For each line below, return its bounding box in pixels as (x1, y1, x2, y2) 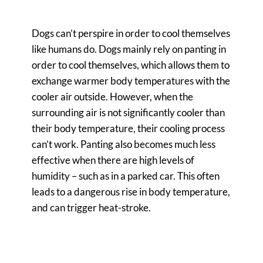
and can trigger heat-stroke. (32, 201, 151, 214)
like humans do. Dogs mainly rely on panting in (32, 43, 226, 56)
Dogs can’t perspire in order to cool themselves (32, 27, 230, 40)
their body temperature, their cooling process (32, 122, 225, 135)
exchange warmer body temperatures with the (32, 75, 230, 87)
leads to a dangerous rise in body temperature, (32, 186, 230, 198)
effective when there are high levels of (32, 154, 194, 167)
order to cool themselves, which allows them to (32, 59, 230, 72)
